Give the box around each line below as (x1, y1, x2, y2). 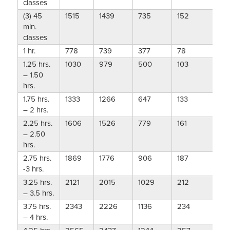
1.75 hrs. (23, 94, 49, 104)
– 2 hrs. (23, 105, 48, 115)
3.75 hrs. (23, 202, 51, 212)
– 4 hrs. (23, 213, 48, 222)
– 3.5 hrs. (23, 188, 54, 198)
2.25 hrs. (23, 119, 52, 128)
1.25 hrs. (23, 60, 50, 69)
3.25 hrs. (23, 178, 52, 187)
